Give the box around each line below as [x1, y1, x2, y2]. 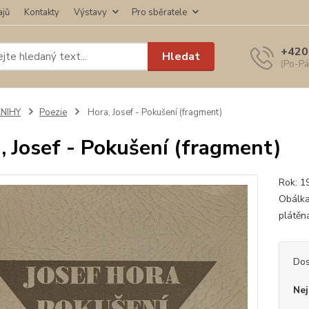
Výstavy [74, 6, 107, 19]
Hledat [162, 48, 201, 64]
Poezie [39, 106, 67, 119]
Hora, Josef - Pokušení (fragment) [85, 106, 222, 119]
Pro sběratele [132, 6, 187, 19]
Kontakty [24, 6, 59, 19]
